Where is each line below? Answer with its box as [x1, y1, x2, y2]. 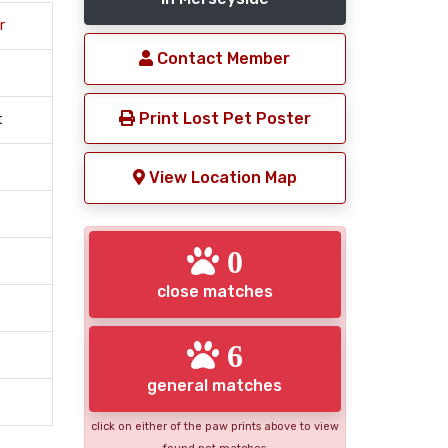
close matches [156, 281, 273, 301]
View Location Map [144, 168, 297, 188]
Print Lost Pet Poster [134, 108, 311, 128]
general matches [147, 376, 283, 396]
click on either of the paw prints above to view [90, 420, 339, 434]
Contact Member [153, 49, 291, 68]
